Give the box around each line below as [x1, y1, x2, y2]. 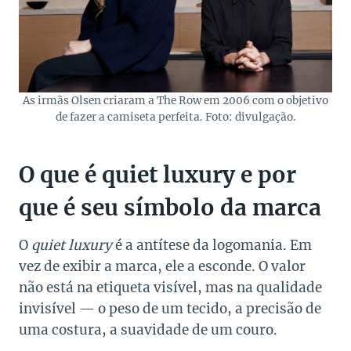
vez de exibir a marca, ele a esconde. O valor [19, 258, 306, 276]
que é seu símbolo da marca [19, 194, 321, 223]
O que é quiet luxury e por [19, 161, 296, 190]
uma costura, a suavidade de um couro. [19, 321, 277, 339]
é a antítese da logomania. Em [112, 237, 312, 255]
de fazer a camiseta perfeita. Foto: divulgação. [55, 110, 296, 125]
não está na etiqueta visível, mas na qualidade [19, 279, 322, 297]
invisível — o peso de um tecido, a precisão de [19, 300, 321, 318]
